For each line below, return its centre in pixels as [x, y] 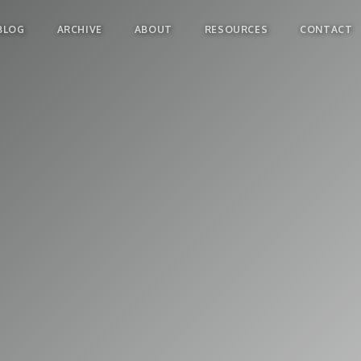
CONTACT [326, 29]
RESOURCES [236, 29]
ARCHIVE [79, 29]
